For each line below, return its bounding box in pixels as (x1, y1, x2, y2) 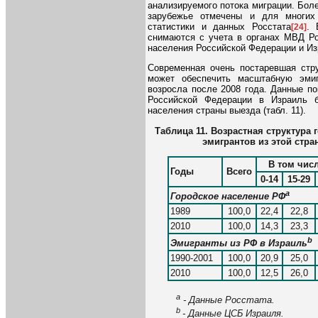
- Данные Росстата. (180, 295, 275, 306)
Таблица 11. (155, 125, 208, 136)
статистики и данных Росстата (148, 21, 291, 32)
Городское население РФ (170, 191, 285, 202)
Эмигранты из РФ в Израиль (170, 238, 307, 249)
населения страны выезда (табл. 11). (148, 105, 306, 116)
